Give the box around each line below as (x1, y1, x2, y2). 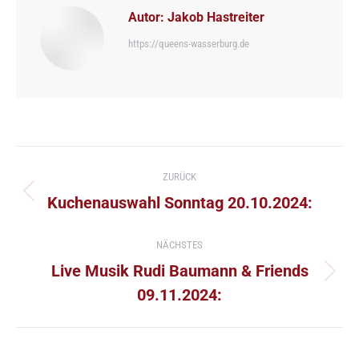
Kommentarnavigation (16, 147, 167, 179)
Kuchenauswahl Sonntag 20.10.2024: (46, 192, 313, 212)
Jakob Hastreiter (164, 9, 264, 25)
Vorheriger (179, 191, 237, 208)
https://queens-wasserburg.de (128, 37, 249, 50)
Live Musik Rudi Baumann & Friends (50, 260, 309, 280)
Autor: (128, 9, 164, 25)
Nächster (179, 271, 230, 288)
